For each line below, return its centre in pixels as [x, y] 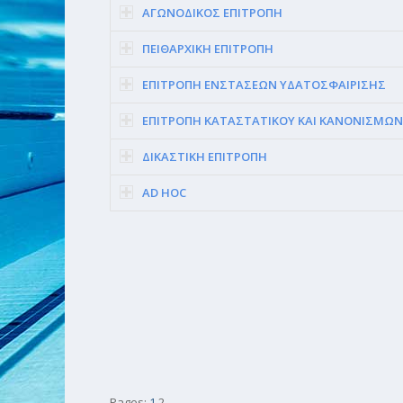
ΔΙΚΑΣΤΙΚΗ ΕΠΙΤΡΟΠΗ [205, 156]
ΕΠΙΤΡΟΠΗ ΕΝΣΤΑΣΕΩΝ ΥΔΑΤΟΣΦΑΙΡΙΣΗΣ [264, 84]
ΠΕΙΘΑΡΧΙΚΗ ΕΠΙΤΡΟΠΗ [208, 48]
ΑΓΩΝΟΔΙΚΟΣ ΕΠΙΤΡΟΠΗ [212, 12]
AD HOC [164, 192]
